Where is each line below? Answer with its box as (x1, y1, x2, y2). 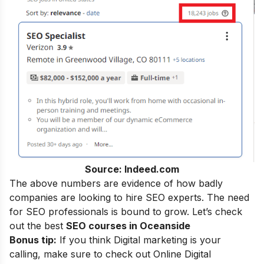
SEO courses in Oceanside (66, 220, 190, 232)
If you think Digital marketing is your (57, 234, 221, 246)
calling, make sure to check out (9, 248, 150, 260)
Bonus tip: (9, 234, 57, 246)
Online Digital (150, 248, 211, 260)
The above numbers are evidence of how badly (9, 177, 223, 190)
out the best (9, 220, 66, 232)
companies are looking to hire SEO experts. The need (9, 192, 249, 204)
